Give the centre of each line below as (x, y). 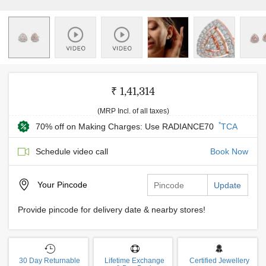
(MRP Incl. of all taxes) (133, 111)
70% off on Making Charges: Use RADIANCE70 (126, 126)
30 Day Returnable (50, 261)
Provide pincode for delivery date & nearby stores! (112, 210)
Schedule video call (72, 151)
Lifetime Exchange (134, 261)
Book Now (229, 151)
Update (227, 185)
